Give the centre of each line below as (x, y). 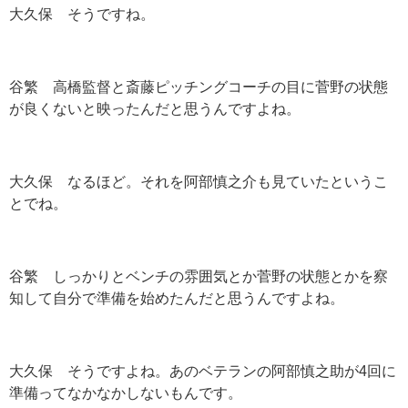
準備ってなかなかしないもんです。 (126, 393)
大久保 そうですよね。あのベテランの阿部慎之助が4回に (203, 371)
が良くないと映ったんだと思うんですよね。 (155, 109)
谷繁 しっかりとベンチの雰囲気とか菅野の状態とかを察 (199, 276)
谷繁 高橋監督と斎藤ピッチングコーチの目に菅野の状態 (199, 87)
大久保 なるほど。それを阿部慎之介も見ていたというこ (199, 182)
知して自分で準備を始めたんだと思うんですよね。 (177, 298)
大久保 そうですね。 (82, 14)
